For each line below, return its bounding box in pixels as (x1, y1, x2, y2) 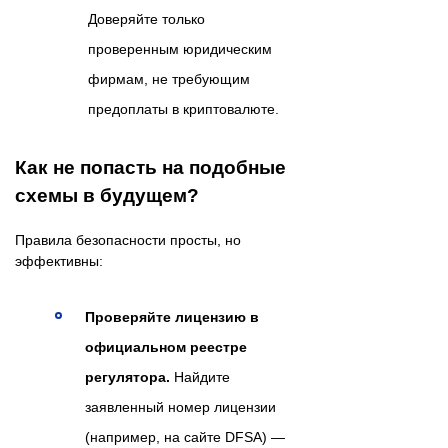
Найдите (170, 368, 230, 385)
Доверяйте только (88, 10, 205, 27)
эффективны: (15, 252, 103, 269)
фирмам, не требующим (88, 70, 250, 87)
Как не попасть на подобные (15, 156, 286, 178)
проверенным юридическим (88, 40, 272, 57)
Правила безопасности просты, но (15, 231, 241, 248)
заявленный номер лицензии (85, 398, 276, 415)
